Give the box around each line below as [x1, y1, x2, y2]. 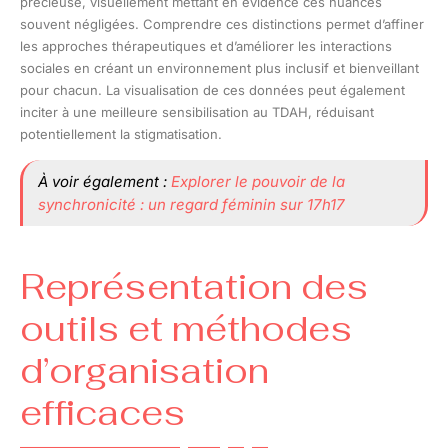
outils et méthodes [20, 305, 352, 351]
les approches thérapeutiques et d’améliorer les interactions [20, 37, 392, 54]
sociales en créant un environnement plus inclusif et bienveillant [20, 59, 419, 76]
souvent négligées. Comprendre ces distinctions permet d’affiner [20, 15, 424, 32]
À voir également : [38, 171, 171, 191]
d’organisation [20, 347, 269, 393]
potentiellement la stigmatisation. [20, 125, 222, 142]
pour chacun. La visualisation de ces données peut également [20, 81, 405, 98]
